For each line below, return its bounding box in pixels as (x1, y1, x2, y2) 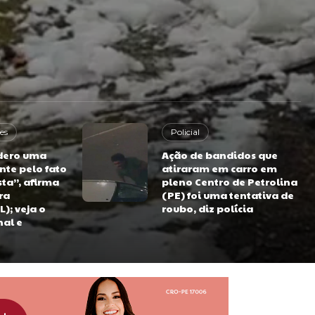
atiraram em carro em (162, 161, 278, 175)
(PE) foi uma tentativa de (162, 188, 295, 202)
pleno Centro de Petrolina (162, 174, 298, 188)
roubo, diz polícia (162, 201, 254, 215)
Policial (171, 127, 200, 137)
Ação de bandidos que (162, 148, 278, 162)
